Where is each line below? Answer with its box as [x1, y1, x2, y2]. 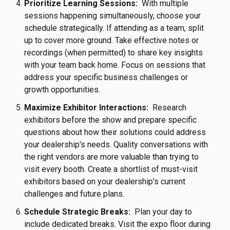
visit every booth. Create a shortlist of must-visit [24, 164, 198, 174]
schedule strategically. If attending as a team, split [24, 23, 204, 33]
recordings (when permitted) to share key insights [24, 47, 203, 57]
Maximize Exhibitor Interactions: [24, 102, 149, 112]
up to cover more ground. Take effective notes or [24, 35, 199, 45]
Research [148, 102, 187, 112]
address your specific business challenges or [24, 72, 188, 82]
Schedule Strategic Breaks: [24, 207, 131, 217]
